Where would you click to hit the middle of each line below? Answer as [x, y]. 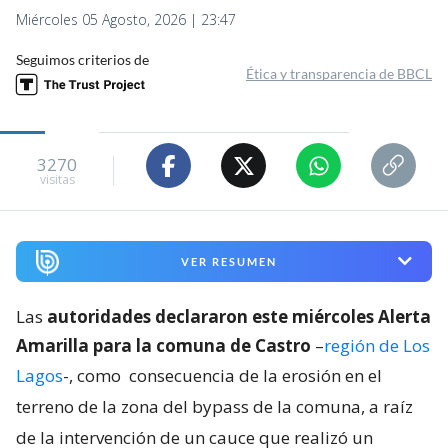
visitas [57, 179]
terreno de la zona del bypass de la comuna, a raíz [214, 406]
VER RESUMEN [228, 261]
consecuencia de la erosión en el [255, 375]
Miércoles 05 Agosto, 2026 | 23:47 [126, 20]
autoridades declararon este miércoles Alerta [239, 316]
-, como [94, 375]
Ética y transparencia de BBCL [339, 74]
